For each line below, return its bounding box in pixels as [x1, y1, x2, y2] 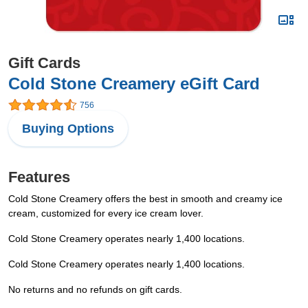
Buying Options [22, 122, 114, 136]
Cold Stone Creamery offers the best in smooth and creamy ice [8, 193, 283, 205]
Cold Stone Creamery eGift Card [8, 74, 260, 93]
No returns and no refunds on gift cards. [8, 284, 182, 296]
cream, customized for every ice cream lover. [8, 208, 203, 219]
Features [8, 168, 70, 186]
